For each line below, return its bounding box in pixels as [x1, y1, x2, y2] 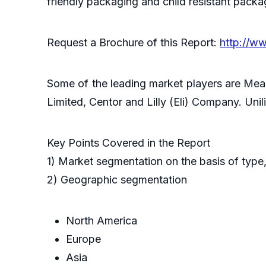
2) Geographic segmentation [47, 173, 187, 186]
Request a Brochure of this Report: [47, 36, 220, 49]
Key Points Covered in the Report [47, 137, 210, 150]
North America [66, 214, 137, 227]
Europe [66, 233, 101, 246]
